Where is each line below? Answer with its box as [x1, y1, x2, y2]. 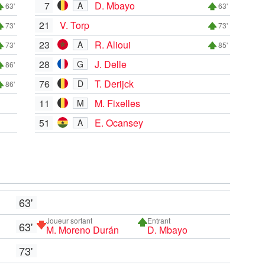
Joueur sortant [46, 215, 92, 225]
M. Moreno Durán [46, 222, 119, 237]
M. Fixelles [95, 96, 140, 110]
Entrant [147, 215, 171, 225]
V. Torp [60, 18, 89, 32]
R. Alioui [95, 37, 131, 51]
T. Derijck [95, 76, 134, 91]
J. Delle [95, 57, 127, 71]
